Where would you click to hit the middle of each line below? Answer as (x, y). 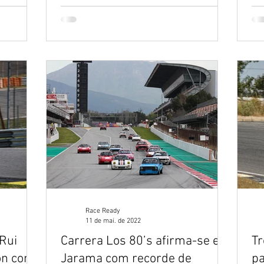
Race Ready (103, 211)
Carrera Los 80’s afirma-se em (146, 241)
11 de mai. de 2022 (113, 221)
